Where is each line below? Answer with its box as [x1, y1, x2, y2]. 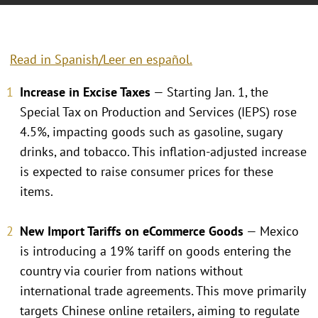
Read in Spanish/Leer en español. [10, 51, 192, 68]
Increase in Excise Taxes [20, 83, 150, 100]
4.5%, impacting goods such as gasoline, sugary [20, 123, 282, 140]
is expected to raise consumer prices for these [20, 163, 273, 180]
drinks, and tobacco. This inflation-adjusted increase [20, 143, 307, 160]
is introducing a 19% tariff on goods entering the [20, 242, 291, 259]
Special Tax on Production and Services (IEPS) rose [20, 103, 297, 120]
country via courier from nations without [20, 262, 243, 279]
